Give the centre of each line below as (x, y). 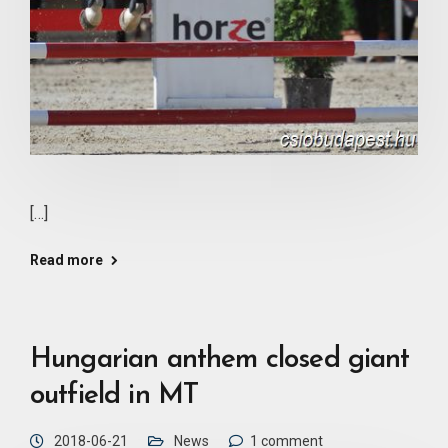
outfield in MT (114, 395)
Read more (66, 259)
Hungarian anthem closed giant (220, 359)
